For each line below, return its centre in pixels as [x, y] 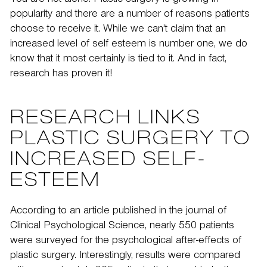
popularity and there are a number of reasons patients [130, 15]
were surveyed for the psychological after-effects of [126, 241]
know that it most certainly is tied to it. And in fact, [118, 60]
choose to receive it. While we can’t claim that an [118, 30]
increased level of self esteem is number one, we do [129, 45]
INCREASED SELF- [108, 161]
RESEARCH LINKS [105, 119]
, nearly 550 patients [190, 226]
